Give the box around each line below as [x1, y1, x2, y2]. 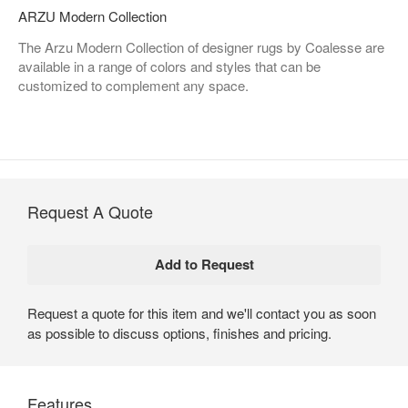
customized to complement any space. [18, 75, 249, 95]
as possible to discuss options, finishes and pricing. [27, 322, 331, 342]
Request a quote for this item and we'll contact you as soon [27, 302, 376, 322]
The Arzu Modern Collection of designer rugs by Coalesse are [18, 36, 384, 56]
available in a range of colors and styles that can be [18, 56, 321, 76]
